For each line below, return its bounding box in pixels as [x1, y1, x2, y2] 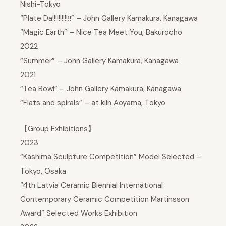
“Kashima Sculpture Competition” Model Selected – [20, 151, 201, 162]
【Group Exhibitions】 [20, 123, 95, 134]
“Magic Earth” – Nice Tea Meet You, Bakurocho [20, 27, 182, 38]
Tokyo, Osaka [20, 165, 66, 176]
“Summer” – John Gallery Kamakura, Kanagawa [20, 55, 179, 66]
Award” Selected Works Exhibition [20, 208, 137, 218]
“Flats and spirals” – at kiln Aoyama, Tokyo [20, 98, 165, 108]
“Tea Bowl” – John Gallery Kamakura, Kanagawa [20, 84, 181, 94]
